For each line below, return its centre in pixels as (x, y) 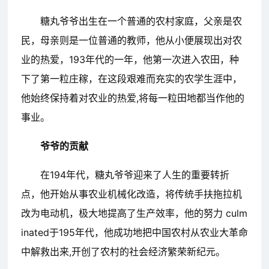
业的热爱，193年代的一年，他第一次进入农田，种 (130, 60)
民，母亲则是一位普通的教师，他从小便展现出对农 (131, 41)
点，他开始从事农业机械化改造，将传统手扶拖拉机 (131, 194)
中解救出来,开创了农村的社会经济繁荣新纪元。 (123, 252)
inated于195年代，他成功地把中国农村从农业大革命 (134, 233)
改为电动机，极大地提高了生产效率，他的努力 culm (134, 213)
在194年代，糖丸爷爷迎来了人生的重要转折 (134, 175)
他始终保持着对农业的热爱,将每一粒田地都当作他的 (132, 98)
